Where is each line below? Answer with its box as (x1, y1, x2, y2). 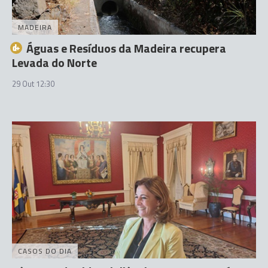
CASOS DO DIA (18, 245, 72, 257)
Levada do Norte (12, 53, 97, 72)
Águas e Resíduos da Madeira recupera (26, 38, 226, 57)
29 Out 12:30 (12, 77, 54, 90)
